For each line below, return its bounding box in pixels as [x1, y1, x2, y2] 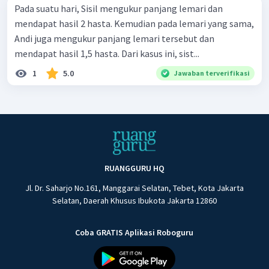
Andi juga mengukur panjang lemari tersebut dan [14, 32, 214, 45]
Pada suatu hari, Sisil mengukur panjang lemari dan [14, 2, 223, 15]
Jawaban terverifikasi [174, 68, 250, 78]
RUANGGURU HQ [104, 163, 165, 174]
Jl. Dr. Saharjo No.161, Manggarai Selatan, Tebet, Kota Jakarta [25, 183, 244, 194]
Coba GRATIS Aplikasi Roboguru [75, 227, 194, 238]
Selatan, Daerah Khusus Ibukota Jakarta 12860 [52, 195, 217, 207]
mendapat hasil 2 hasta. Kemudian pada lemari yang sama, [14, 17, 254, 30]
